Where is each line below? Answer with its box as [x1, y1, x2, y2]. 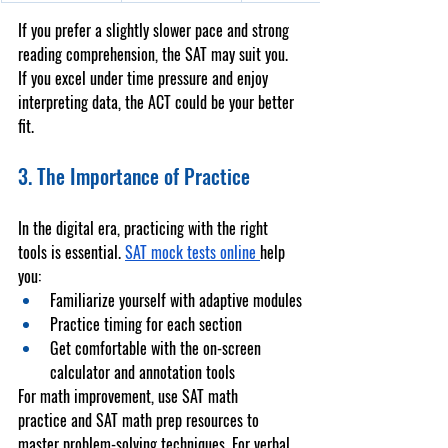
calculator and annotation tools [50, 360, 235, 384]
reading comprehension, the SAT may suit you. [18, 42, 292, 66]
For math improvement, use [18, 384, 182, 408]
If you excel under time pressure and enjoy [18, 66, 272, 90]
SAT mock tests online [125, 240, 256, 264]
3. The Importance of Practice [18, 161, 250, 191]
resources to [182, 408, 263, 432]
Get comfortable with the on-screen [50, 336, 265, 360]
